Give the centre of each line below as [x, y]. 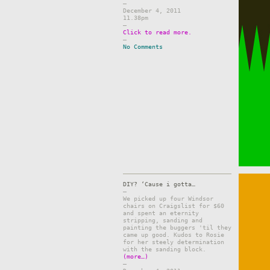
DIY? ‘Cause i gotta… [159, 184]
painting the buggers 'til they [177, 228]
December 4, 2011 [152, 11]
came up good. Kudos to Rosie [174, 235]
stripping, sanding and [163, 220]
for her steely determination [174, 242]
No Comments [143, 47]
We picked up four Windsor [168, 199]
